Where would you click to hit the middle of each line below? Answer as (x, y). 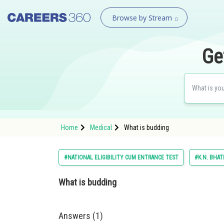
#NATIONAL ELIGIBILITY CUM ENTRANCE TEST (121, 157)
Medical (101, 127)
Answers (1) (81, 216)
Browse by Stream (142, 18)
